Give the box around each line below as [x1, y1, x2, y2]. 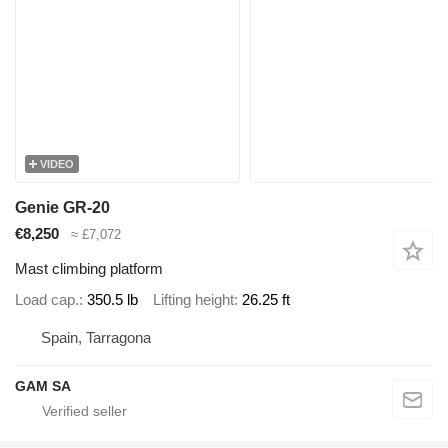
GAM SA [15, 377, 71, 394]
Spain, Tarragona [41, 328, 151, 346]
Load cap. [15, 291, 79, 309]
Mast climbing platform [15, 259, 163, 277]
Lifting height [153, 291, 234, 309]
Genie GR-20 [15, 199, 110, 217]
